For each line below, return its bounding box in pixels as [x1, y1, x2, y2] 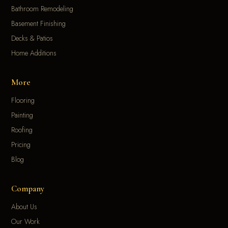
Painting [11, 110, 34, 121]
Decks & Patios [11, 33, 53, 44]
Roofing [11, 125, 33, 135]
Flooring [11, 95, 35, 106]
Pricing [11, 139, 31, 150]
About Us [11, 202, 38, 212]
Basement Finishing [11, 18, 66, 29]
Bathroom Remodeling [11, 4, 74, 14]
